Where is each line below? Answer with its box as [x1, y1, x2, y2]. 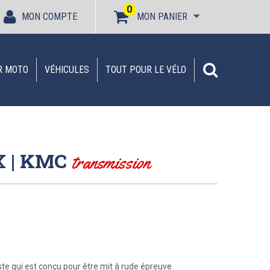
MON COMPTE [22, 11, 77, 22]
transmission [72, 151, 150, 174]
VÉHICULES [45, 64, 89, 75]
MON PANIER [137, 11, 187, 22]
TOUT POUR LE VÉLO [105, 64, 186, 75]
